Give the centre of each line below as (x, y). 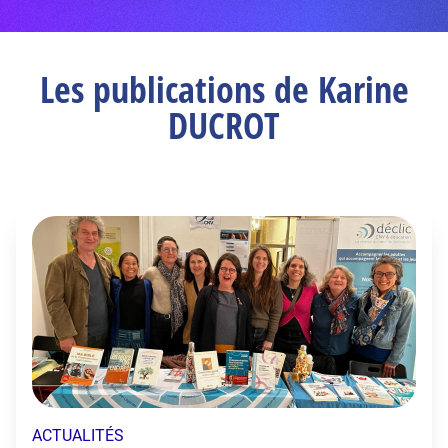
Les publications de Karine (224, 89)
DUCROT (224, 125)
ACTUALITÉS (78, 435)
